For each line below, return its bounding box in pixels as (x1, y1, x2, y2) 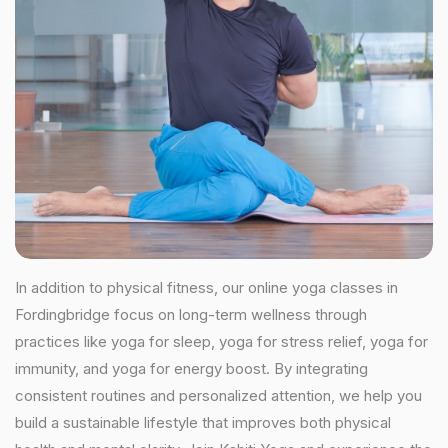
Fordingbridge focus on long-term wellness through (15, 305, 367, 324)
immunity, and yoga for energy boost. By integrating (15, 359, 368, 378)
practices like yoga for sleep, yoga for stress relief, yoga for (15, 332, 428, 351)
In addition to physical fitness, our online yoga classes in (15, 278, 398, 297)
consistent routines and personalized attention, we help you (15, 386, 422, 405)
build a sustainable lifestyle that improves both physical (15, 413, 391, 432)
